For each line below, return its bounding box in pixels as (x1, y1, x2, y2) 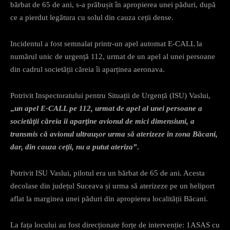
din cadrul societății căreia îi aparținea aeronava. (10, 65, 165, 73)
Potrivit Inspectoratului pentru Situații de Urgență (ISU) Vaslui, (10, 91, 210, 100)
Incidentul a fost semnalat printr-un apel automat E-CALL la (10, 39, 202, 48)
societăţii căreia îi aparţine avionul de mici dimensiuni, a (10, 117, 195, 125)
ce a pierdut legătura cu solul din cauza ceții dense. (10, 13, 174, 22)
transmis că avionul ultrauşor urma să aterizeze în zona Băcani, (10, 129, 218, 138)
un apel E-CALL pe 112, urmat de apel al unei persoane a (14, 104, 202, 112)
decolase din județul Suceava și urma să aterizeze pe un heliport (10, 181, 215, 190)
